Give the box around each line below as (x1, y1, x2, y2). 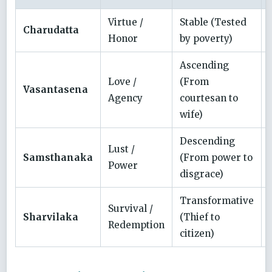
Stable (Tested (180, 16, 246, 28)
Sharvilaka (23, 211, 78, 223)
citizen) (180, 227, 214, 239)
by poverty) (180, 32, 233, 44)
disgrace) (180, 168, 223, 180)
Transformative (180, 194, 254, 206)
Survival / (108, 202, 153, 214)
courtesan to (180, 92, 238, 104)
